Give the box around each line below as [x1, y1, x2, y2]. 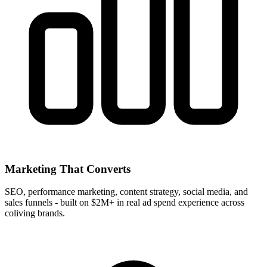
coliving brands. [5, 208, 65, 219]
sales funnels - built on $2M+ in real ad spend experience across [5, 197, 244, 208]
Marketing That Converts [5, 162, 131, 175]
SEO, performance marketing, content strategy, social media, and [5, 187, 248, 197]
